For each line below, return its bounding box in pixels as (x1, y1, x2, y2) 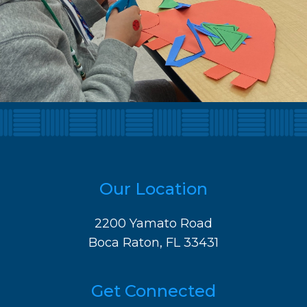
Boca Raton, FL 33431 (88, 235, 219, 250)
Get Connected (91, 281, 216, 301)
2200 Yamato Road (95, 216, 212, 231)
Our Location (99, 179, 208, 199)
